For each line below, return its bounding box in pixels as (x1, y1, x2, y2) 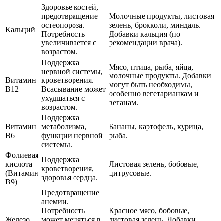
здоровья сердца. (41, 173, 98, 182)
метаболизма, (41, 122, 86, 131)
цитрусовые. (109, 169, 151, 178)
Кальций (5, 25, 35, 34)
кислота (5, 160, 32, 169)
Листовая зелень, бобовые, (109, 160, 199, 169)
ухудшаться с (41, 94, 85, 103)
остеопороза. (41, 21, 84, 30)
